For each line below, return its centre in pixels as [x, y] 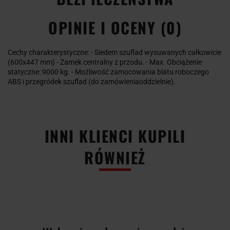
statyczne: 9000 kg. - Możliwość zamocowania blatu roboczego [108, 72]
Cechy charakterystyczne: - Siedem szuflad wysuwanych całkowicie [114, 52]
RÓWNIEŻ [115, 157]
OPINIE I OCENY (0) [115, 27]
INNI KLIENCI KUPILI [115, 136]
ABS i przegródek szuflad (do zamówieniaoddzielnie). [92, 81]
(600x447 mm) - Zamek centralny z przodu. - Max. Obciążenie [105, 62]
